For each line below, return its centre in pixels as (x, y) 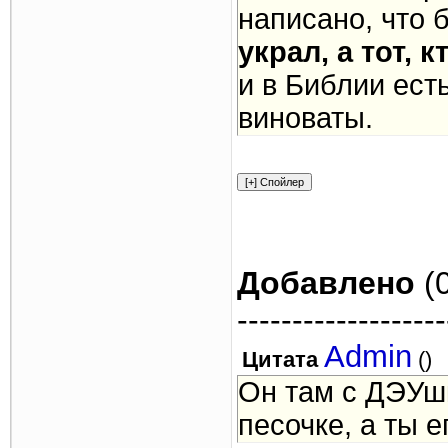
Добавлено (326, 283)
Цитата (280, 359)
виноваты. (305, 118)
